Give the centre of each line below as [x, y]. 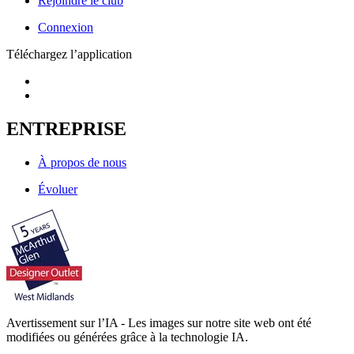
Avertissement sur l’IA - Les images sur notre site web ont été [159, 322]
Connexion [66, 27]
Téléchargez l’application [69, 54]
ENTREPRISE [66, 128]
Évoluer [58, 189]
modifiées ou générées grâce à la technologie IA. [127, 337]
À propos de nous [82, 162]
